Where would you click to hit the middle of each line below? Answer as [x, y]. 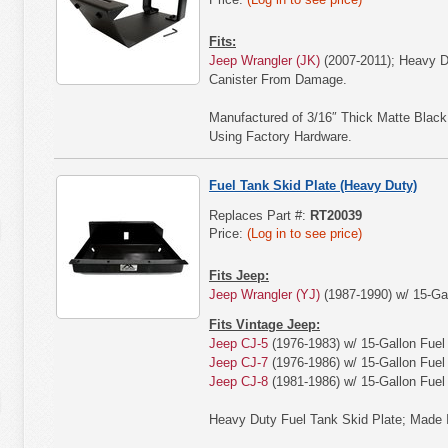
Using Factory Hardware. [280, 136]
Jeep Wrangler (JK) [264, 60]
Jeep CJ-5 [238, 343]
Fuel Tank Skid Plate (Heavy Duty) [313, 185]
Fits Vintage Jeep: [264, 324]
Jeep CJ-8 [238, 381]
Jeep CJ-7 [238, 362]
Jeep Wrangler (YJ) [264, 294]
